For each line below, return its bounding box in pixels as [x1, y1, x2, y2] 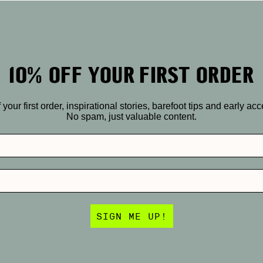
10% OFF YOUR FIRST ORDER [9, 61, 254, 89]
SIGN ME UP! [96, 210, 167, 222]
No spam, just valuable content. [66, 112, 197, 122]
